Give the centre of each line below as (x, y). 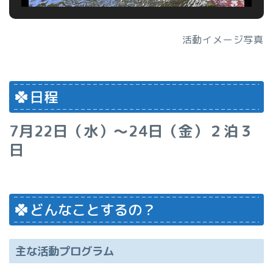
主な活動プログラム (65, 251)
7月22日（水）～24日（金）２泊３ (132, 131)
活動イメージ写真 (218, 40)
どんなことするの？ (93, 209)
